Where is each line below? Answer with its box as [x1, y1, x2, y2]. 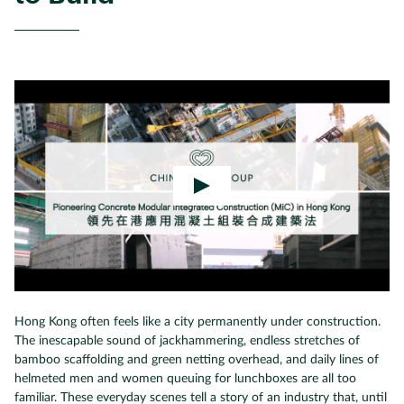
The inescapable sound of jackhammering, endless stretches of [14, 335, 360, 347]
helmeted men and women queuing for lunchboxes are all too [14, 372, 356, 385]
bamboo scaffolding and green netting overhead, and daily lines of [14, 353, 379, 366]
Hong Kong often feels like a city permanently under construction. [14, 316, 381, 328]
